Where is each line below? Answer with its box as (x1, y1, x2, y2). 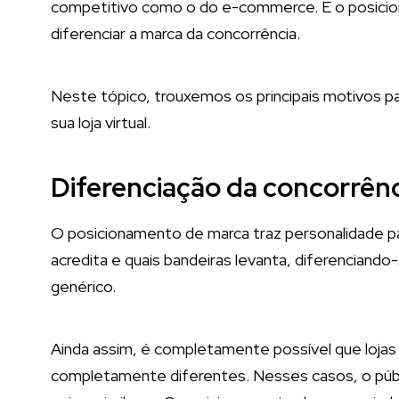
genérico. (51, 276, 116, 297)
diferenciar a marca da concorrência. (51, 23, 300, 44)
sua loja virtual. (51, 112, 151, 133)
